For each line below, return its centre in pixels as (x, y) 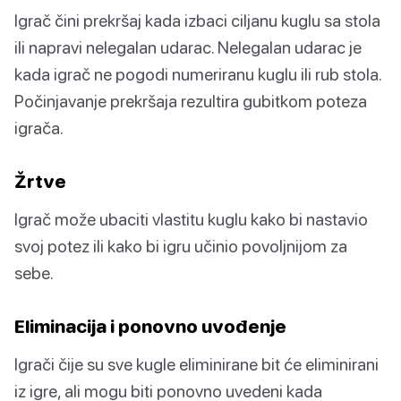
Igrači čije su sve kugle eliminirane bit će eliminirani (196, 364)
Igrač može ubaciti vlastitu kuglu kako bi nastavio (191, 219)
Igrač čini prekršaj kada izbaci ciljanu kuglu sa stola (197, 21)
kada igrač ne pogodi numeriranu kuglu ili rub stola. (198, 74)
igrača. (39, 128)
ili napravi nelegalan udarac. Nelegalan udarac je (188, 47)
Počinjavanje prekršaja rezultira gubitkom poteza (191, 101)
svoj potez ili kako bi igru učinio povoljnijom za (181, 246)
